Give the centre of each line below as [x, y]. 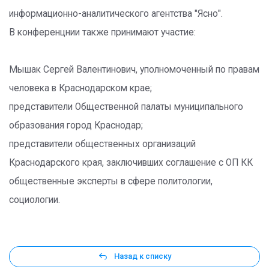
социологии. [35, 200]
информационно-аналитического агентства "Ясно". [116, 14]
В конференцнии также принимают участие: [102, 32]
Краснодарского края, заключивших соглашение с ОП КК [131, 163]
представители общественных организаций [102, 144]
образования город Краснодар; [76, 125]
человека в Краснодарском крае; [80, 88]
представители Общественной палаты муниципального [126, 107]
